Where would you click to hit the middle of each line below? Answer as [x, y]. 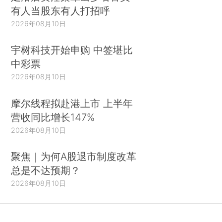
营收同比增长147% [53, 117]
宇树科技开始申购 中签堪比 [72, 50]
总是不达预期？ [46, 170]
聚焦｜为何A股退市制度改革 [74, 157]
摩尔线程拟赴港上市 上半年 [72, 103]
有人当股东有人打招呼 [61, 10]
